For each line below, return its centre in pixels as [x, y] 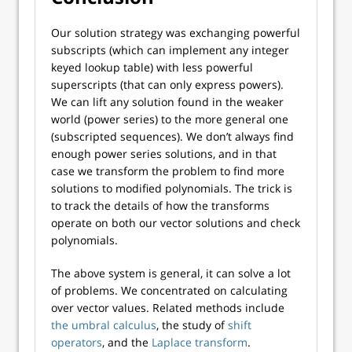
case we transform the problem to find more [168, 171]
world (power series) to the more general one [170, 119]
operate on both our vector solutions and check [176, 223]
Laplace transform [200, 342]
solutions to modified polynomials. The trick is [172, 188]
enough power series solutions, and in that [164, 154]
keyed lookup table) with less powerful [152, 67]
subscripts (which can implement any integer [170, 50]
